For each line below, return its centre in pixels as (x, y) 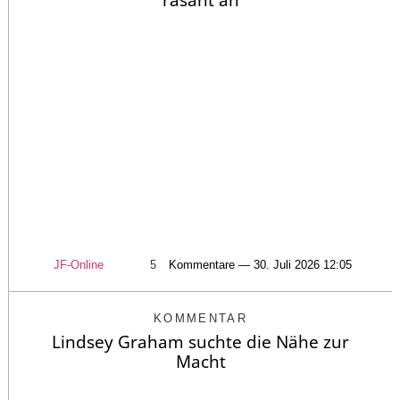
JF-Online (79, 265)
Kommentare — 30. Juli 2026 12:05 (260, 265)
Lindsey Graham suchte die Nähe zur (200, 342)
